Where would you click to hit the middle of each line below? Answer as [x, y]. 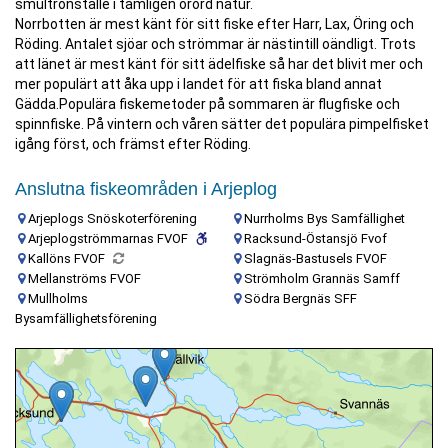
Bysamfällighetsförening [86, 318]
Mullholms [58, 298]
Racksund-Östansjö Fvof [315, 238]
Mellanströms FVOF [84, 278]
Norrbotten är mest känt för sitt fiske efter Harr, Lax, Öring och [214, 24]
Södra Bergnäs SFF [300, 298]
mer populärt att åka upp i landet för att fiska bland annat [198, 84]
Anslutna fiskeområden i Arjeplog [146, 189]
